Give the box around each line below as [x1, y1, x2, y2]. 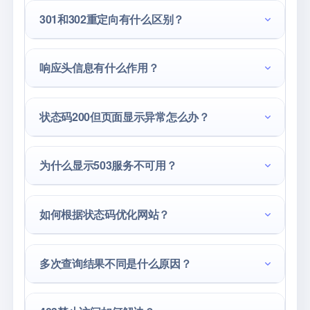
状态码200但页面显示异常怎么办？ [39, 108, 210, 125]
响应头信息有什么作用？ [39, 60, 159, 76]
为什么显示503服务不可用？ [39, 157, 177, 174]
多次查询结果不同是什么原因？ [39, 255, 192, 271]
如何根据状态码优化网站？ [39, 206, 170, 222]
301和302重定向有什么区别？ [39, 10, 184, 27]
